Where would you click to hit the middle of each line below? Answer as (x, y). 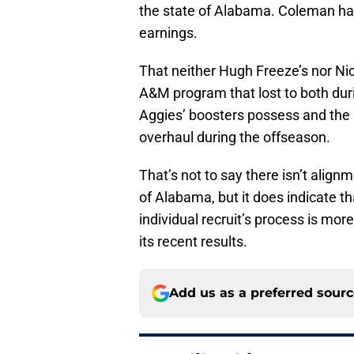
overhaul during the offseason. (235, 137)
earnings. (168, 33)
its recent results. (193, 242)
